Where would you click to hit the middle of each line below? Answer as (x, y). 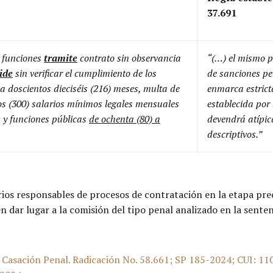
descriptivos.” (235, 134)
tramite (61, 58)
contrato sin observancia (129, 58)
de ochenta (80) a (125, 119)
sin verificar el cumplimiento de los (85, 73)
